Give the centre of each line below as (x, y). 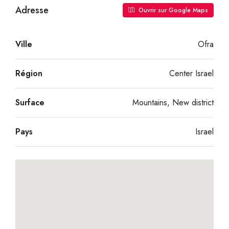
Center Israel (191, 73)
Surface (30, 102)
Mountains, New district (173, 102)
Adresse (32, 10)
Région (29, 73)
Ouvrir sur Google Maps (172, 10)
